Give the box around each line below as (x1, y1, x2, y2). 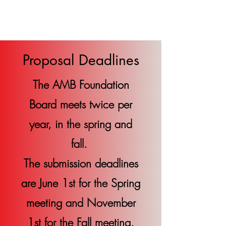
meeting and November (26, 195, 136, 210)
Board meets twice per (29, 97, 132, 112)
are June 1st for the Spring (21, 176, 140, 191)
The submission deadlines (23, 156, 138, 171)
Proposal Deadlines (22, 51, 139, 69)
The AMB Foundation (32, 77, 129, 92)
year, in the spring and (29, 117, 132, 132)
